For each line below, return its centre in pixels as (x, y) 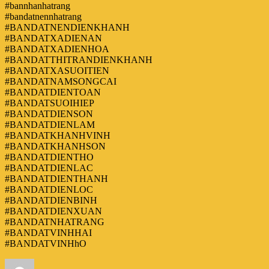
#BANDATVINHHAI (48, 232)
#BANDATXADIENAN (53, 38)
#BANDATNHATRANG (55, 222)
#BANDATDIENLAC (49, 168)
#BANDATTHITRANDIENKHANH (79, 59)
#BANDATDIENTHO (49, 157)
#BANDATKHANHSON (55, 146)
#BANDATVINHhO (46, 243)
